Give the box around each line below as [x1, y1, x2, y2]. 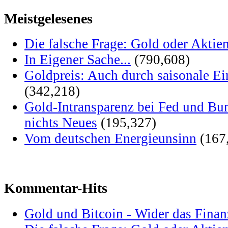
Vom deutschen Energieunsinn [24, 131, 196, 147]
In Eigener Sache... [24, 52, 131, 68]
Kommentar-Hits [4, 180, 107, 196]
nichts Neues [24, 115, 97, 131]
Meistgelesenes [4, 10, 93, 26]
